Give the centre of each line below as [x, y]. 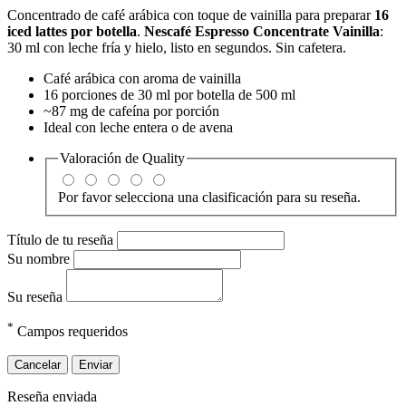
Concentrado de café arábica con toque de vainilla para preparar [191, 14]
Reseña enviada [52, 396]
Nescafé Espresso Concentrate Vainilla [262, 31]
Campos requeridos [71, 332]
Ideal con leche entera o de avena [138, 127]
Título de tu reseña [62, 240]
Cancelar [38, 364]
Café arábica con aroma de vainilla [142, 78]
